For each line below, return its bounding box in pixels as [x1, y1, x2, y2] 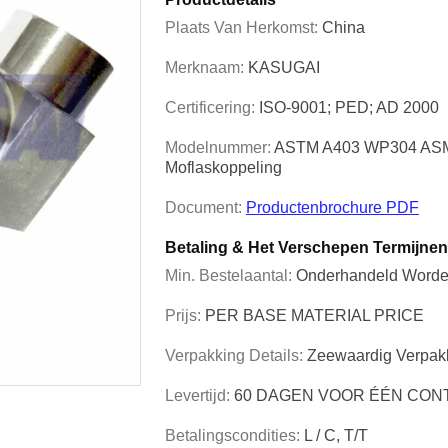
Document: [165, 199, 246, 216]
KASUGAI [248, 59, 320, 76]
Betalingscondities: [165, 427, 304, 444]
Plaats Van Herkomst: [165, 19, 322, 36]
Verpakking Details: [165, 347, 307, 364]
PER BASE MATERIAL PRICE [205, 307, 424, 324]
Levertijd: [165, 387, 234, 404]
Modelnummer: [165, 139, 274, 156]
